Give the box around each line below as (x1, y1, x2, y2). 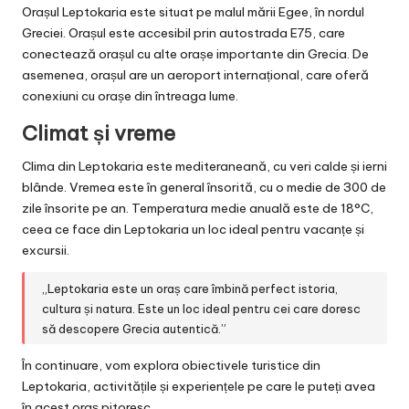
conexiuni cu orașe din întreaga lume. (22, 88, 238, 105)
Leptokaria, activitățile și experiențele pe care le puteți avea (22, 377, 375, 394)
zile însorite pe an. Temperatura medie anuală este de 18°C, (22, 200, 373, 217)
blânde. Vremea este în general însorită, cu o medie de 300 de (22, 179, 386, 196)
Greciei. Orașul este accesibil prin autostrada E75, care (22, 25, 345, 42)
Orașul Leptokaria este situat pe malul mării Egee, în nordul (22, 4, 364, 21)
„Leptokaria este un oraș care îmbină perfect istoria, (42, 280, 339, 296)
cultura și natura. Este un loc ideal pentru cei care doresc (42, 300, 362, 316)
